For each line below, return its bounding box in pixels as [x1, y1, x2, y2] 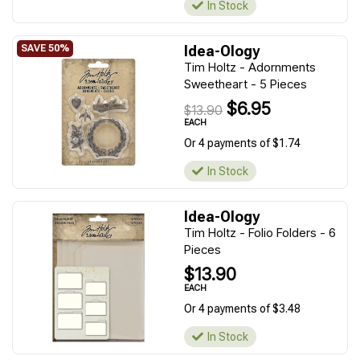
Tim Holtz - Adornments [184, 59, 316, 75]
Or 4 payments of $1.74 [184, 137, 301, 149]
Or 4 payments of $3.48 [184, 302, 301, 315]
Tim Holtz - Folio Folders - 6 [184, 225, 336, 240]
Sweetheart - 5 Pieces [184, 76, 307, 92]
